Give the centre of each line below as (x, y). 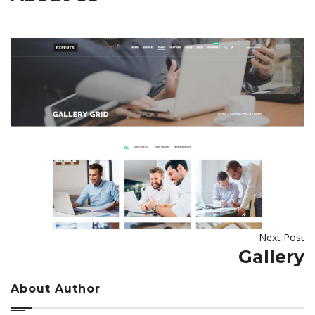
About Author (56, 288)
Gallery (271, 256)
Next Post (282, 237)
